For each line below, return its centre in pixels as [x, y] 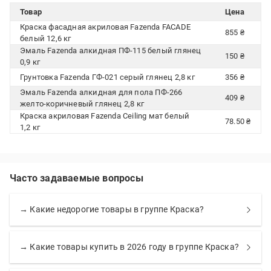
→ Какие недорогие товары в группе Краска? [112, 209]
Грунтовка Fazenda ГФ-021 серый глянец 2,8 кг [107, 77]
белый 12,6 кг [46, 38]
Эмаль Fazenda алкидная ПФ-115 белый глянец [111, 51]
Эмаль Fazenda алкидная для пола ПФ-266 [101, 92]
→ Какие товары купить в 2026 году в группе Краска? [129, 247]
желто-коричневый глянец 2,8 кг [82, 104]
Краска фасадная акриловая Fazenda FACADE [105, 27]
